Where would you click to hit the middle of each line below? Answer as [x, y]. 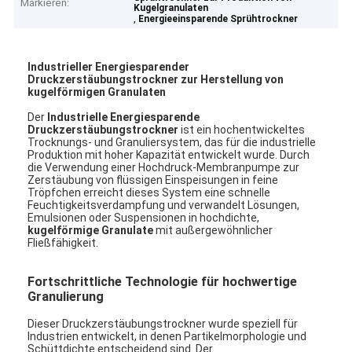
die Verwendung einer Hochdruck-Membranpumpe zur [164, 167]
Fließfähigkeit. [63, 242]
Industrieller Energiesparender [109, 66]
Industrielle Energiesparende [124, 117]
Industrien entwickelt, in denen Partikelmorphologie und [167, 336]
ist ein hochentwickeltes [242, 129]
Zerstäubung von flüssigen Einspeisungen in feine [153, 180]
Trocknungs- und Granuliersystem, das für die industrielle [172, 142]
